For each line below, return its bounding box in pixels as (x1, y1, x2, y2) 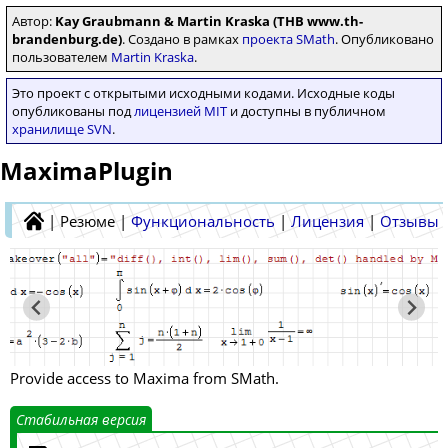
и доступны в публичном (227, 102, 386, 120)
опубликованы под (12, 102, 134, 120)
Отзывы (380, 211, 439, 231)
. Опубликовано (335, 30, 434, 48)
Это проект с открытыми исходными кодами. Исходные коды (12, 84, 395, 102)
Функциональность (131, 211, 275, 231)
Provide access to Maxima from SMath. (10, 368, 279, 389)
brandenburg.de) (12, 30, 122, 48)
